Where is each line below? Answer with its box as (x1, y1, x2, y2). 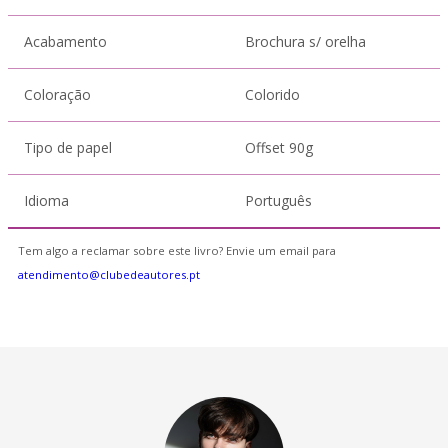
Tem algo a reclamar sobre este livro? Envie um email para (18, 243, 336, 258)
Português (245, 191, 312, 210)
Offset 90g (245, 138, 313, 157)
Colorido (245, 85, 300, 104)
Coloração (24, 85, 91, 104)
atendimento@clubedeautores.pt (18, 267, 200, 282)
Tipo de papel (24, 138, 112, 157)
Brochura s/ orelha (245, 32, 366, 51)
